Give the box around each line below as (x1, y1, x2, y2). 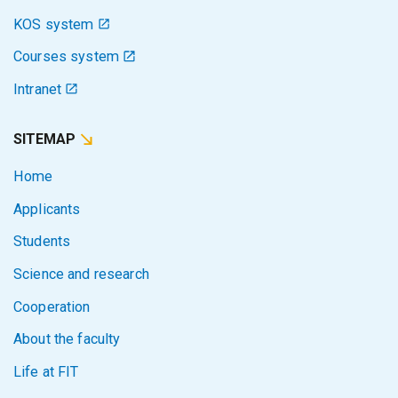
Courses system (13, 48, 123, 66)
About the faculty (13, 330, 121, 348)
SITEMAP (13, 130, 79, 147)
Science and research (13, 266, 149, 283)
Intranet (13, 80, 66, 98)
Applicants (13, 200, 81, 218)
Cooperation (13, 298, 91, 315)
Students (13, 233, 71, 251)
